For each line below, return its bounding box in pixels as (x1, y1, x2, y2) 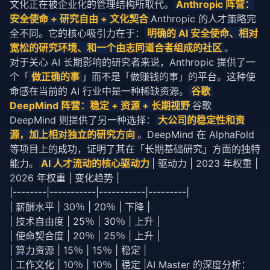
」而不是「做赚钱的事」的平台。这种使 (82, 71, 256, 83)
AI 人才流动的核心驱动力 (41, 157, 149, 169)
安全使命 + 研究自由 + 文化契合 (10, 13, 148, 25)
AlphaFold (209, 128, 254, 140)
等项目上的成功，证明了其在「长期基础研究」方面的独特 (10, 143, 260, 155)
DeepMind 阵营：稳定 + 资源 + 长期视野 (10, 99, 190, 111)
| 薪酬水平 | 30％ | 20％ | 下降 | (10, 201, 150, 213)
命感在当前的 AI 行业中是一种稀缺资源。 (10, 85, 189, 97)
